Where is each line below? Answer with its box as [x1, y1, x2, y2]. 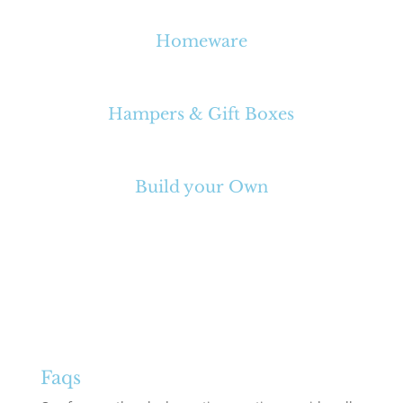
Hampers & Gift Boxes [108, 103, 295, 124]
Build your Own [134, 176, 268, 197]
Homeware [155, 31, 247, 51]
